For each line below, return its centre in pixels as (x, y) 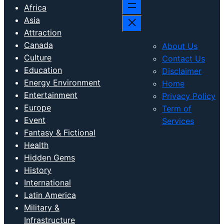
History (38, 170)
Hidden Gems (49, 158)
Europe (37, 108)
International (47, 183)
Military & (42, 208)
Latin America (50, 195)
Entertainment (51, 95)
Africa (35, 8)
